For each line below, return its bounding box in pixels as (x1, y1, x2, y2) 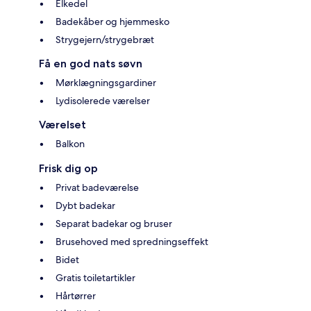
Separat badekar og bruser (56, 217, 172, 230)
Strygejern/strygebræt (56, 33, 154, 46)
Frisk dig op (39, 161, 98, 175)
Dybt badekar (56, 199, 115, 212)
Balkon (56, 137, 85, 150)
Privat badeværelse (56, 180, 139, 194)
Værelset (39, 117, 86, 131)
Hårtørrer (56, 289, 96, 302)
